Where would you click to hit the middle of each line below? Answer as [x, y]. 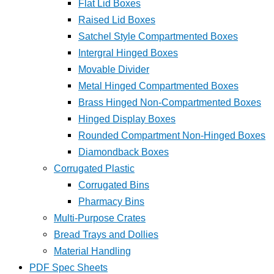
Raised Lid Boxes [117, 20]
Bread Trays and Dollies [106, 235]
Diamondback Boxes [124, 152]
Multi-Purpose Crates [100, 218]
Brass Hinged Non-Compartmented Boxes [170, 102]
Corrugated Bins [114, 185]
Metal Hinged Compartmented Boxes [158, 86]
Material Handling [92, 251]
